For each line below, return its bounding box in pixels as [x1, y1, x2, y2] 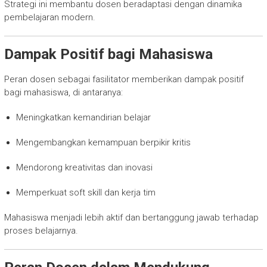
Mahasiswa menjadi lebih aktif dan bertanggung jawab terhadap [4, 212, 259, 223]
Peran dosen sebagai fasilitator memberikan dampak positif [4, 73, 244, 85]
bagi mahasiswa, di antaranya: [4, 86, 123, 98]
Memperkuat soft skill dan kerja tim [15, 187, 156, 198]
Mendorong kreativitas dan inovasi [15, 162, 153, 173]
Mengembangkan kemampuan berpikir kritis [15, 136, 191, 148]
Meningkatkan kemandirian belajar [15, 111, 151, 123]
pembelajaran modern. [4, 11, 95, 23]
